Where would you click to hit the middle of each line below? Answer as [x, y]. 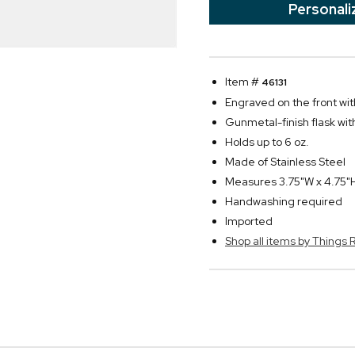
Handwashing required [284, 201]
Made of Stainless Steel [285, 162]
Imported [249, 221]
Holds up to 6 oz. [267, 142]
